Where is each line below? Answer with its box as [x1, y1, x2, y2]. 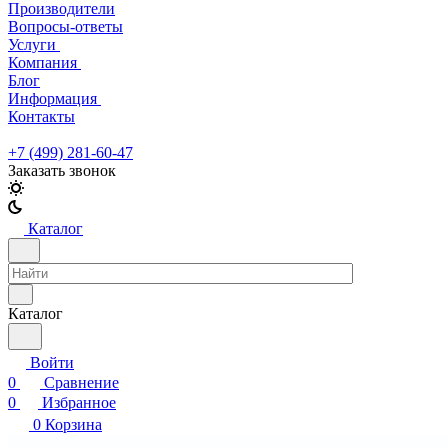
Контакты [8, 108, 75, 125]
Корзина [45, 416, 102, 433]
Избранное [42, 394, 116, 411]
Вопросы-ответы [8, 18, 123, 35]
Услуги [8, 36, 60, 53]
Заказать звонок [8, 162, 116, 179]
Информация [8, 90, 101, 107]
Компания [8, 54, 81, 71]
